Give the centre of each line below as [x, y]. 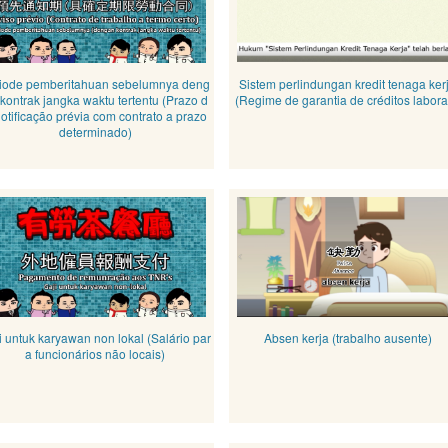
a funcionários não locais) [95, 353]
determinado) [95, 131]
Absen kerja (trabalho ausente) [347, 337]
